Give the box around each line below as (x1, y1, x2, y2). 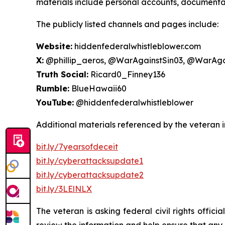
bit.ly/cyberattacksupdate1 (36, 156, 143, 166)
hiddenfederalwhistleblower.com (72, 41, 201, 51)
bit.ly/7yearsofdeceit (36, 142, 118, 152)
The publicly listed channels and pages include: (36, 19, 218, 29)
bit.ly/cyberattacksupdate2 (36, 170, 144, 180)
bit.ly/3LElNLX (36, 184, 92, 194)
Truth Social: (36, 69, 88, 79)
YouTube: (36, 97, 74, 107)
